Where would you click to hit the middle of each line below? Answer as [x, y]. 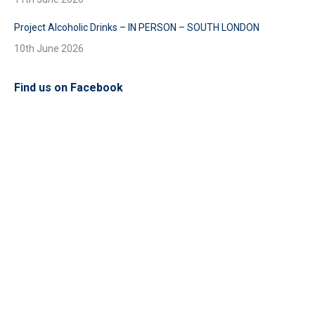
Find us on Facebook [69, 88]
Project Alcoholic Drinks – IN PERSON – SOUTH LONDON [137, 27]
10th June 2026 [49, 49]
